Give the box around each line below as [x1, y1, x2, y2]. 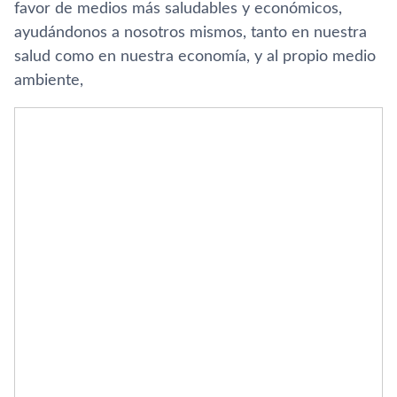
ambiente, [14, 73, 83, 89]
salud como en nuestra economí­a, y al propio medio [14, 49, 376, 65]
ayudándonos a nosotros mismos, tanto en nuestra [14, 25, 367, 41]
